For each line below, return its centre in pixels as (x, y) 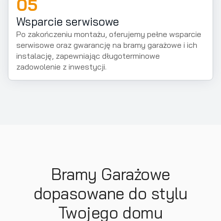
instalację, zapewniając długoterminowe (88, 56)
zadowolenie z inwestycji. (61, 67)
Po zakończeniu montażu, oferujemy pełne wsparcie (109, 34)
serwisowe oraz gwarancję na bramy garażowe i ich (107, 45)
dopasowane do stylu (110, 193)
